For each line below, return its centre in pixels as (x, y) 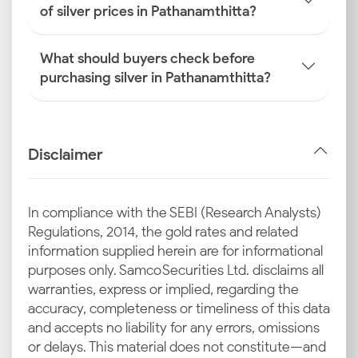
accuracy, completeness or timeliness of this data (179, 308)
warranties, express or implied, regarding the (163, 289)
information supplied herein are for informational (175, 251)
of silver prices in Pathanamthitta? (148, 11)
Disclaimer (66, 154)
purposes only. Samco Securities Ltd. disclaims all (176, 270)
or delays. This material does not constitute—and (177, 347)
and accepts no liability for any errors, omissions (174, 328)
